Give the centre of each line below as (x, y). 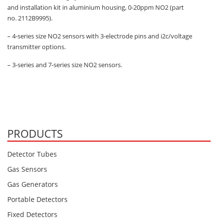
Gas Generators (33, 184)
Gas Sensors (27, 169)
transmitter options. (36, 47)
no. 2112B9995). (30, 18)
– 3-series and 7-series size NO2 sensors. (65, 65)
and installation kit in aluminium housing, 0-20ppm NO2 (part (96, 8)
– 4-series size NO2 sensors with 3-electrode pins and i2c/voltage (100, 36)
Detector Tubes (32, 154)
